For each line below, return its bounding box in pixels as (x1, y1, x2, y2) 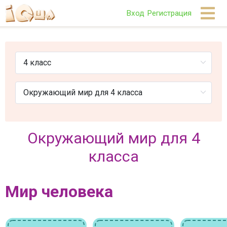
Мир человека (5, 181, 113, 201)
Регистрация (147, 8, 192, 18)
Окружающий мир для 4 (27, 129, 200, 147)
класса (88, 147, 139, 165)
